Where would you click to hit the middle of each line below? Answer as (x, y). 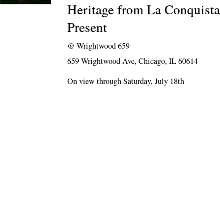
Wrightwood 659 (103, 46)
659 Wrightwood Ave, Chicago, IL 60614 (133, 61)
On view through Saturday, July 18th (126, 81)
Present (87, 27)
